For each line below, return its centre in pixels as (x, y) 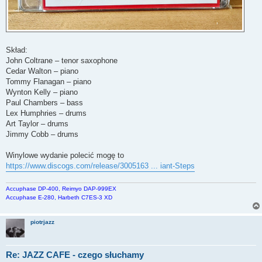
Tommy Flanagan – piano (49, 82)
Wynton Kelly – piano (42, 92)
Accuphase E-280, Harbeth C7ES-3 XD (59, 197)
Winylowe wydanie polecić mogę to (65, 156)
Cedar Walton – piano (42, 71)
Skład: (17, 50)
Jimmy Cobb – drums (42, 135)
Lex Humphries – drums (46, 113)
